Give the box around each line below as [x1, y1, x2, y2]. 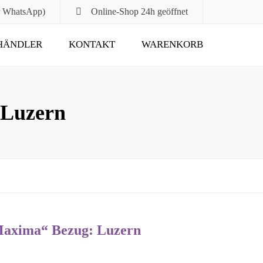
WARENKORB [141, 39, 203, 50]
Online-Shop [91, 6, 139, 16]
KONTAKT [69, 39, 115, 50]
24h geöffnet [139, 6, 188, 16]
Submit [173, 39, 204, 51]
